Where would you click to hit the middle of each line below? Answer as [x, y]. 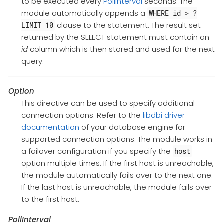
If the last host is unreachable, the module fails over [116, 187]
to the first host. [50, 199]
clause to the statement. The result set [128, 25]
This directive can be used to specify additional [108, 103]
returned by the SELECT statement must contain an [115, 37]
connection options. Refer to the [82, 115]
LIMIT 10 [37, 25]
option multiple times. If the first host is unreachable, [117, 163]
